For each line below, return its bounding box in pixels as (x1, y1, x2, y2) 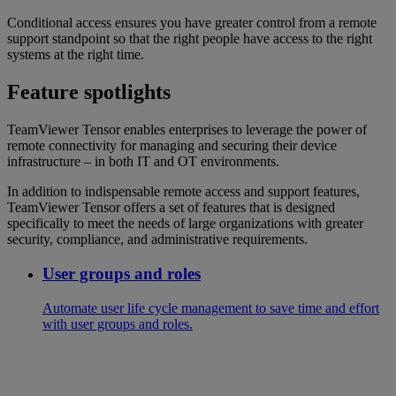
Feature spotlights (7, 80, 171, 104)
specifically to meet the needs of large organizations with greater (7, 216, 363, 232)
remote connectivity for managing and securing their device (7, 138, 337, 154)
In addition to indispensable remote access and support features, (7, 184, 360, 200)
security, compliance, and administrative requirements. (7, 232, 308, 247)
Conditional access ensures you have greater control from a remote (7, 15, 377, 31)
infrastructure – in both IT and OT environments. (7, 154, 279, 170)
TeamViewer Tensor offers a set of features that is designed (7, 200, 335, 216)
